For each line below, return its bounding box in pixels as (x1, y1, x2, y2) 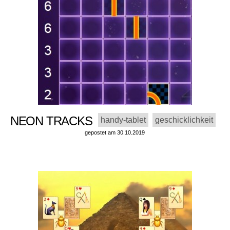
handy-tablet (101, 116, 146, 125)
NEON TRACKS (10, 114, 99, 128)
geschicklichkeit (155, 116, 214, 125)
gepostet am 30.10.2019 (85, 129, 145, 136)
